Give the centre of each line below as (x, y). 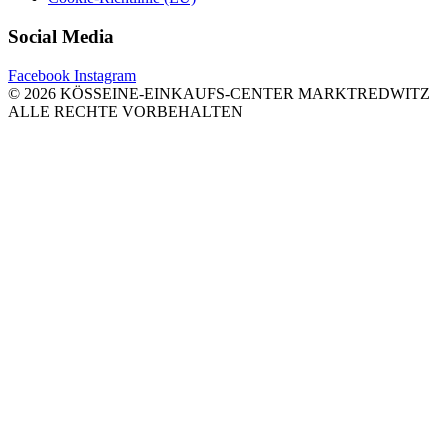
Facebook (39, 75)
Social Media (61, 37)
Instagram (105, 75)
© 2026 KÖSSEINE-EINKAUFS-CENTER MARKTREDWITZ (219, 93)
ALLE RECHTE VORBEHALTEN (125, 111)
